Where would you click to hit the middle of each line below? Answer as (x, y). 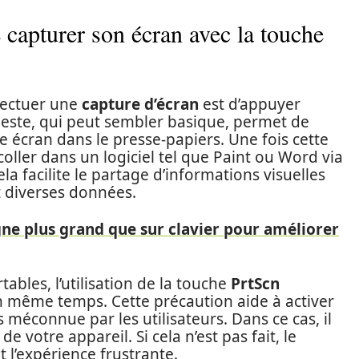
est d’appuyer (250, 104)
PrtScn (255, 284)
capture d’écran (140, 104)
